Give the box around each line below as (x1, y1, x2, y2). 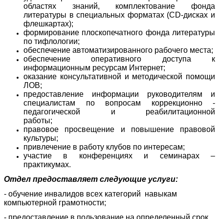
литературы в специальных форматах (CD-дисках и (23, 11, 215, 20)
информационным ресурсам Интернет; (23, 64, 165, 72)
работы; (23, 116, 103, 125)
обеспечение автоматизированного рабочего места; (23, 46, 213, 55)
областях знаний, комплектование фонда (23, 2, 215, 11)
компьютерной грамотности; (4, 198, 106, 207)
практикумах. (23, 160, 71, 169)
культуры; (23, 134, 58, 143)
